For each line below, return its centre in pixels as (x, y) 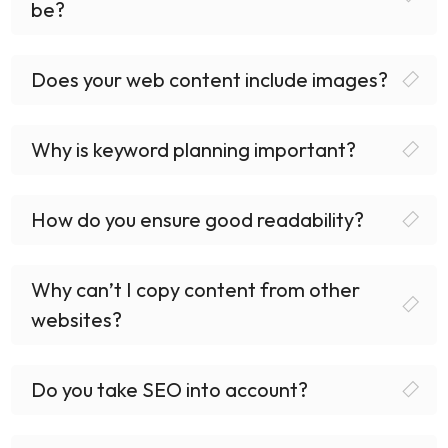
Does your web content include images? (210, 79)
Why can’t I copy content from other (196, 289)
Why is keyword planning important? (194, 149)
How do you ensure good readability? (198, 219)
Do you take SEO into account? (170, 389)
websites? (77, 319)
